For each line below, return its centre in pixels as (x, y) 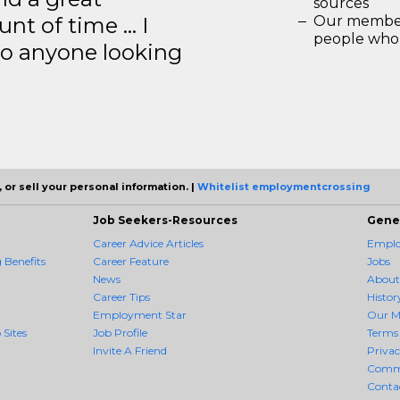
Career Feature (131, 261)
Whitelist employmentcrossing (284, 187)
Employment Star (140, 315)
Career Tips (121, 297)
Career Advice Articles (148, 243)
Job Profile (120, 333)
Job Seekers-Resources (165, 220)
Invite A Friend (130, 350)
